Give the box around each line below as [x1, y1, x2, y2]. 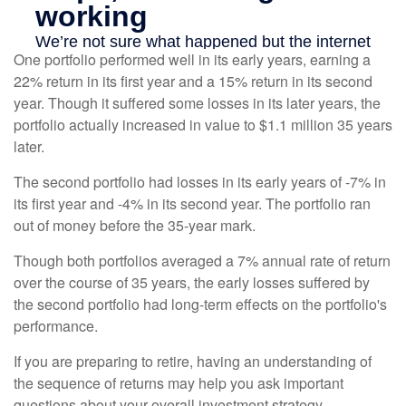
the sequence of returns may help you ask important [14, 372, 343, 394]
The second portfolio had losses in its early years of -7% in [14, 171, 386, 193]
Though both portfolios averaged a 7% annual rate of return [14, 250, 391, 272]
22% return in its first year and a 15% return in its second [14, 71, 372, 92]
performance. [14, 315, 98, 337]
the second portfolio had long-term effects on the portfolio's [14, 294, 387, 315]
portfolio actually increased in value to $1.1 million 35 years [14, 114, 392, 136]
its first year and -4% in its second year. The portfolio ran [14, 193, 371, 215]
